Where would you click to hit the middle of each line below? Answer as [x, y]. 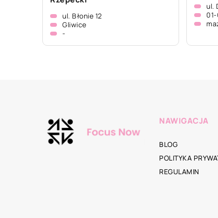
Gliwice [74, 25]
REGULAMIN [179, 172]
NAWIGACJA [184, 121]
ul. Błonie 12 [82, 16]
